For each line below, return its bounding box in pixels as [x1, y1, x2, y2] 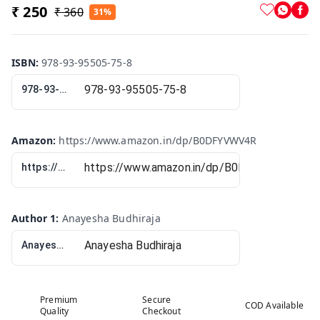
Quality [40, 304, 69, 317]
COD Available [244, 299, 304, 311]
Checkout [142, 304, 181, 317]
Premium [40, 293, 78, 306]
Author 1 [11, 211, 56, 225]
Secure [142, 293, 171, 306]
